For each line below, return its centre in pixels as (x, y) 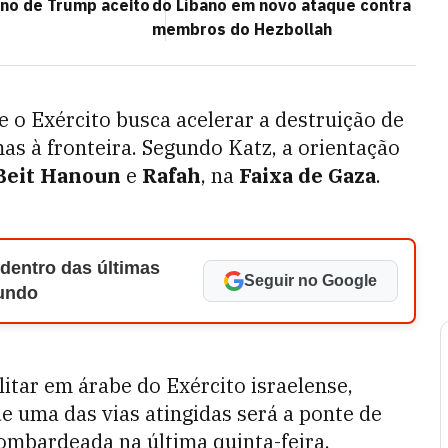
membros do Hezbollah (242, 29)
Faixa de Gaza (307, 175)
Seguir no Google (310, 280)
